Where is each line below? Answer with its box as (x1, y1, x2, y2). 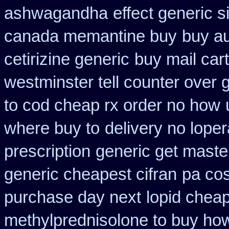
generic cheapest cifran (4, 165, 177, 184)
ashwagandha (4, 4, 108, 22)
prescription (4, 142, 90, 161)
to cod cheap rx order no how (4, 96, 220, 114)
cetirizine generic (4, 50, 129, 68)
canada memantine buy (4, 27, 177, 45)
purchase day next (4, 188, 141, 207)
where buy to (4, 119, 100, 138)
